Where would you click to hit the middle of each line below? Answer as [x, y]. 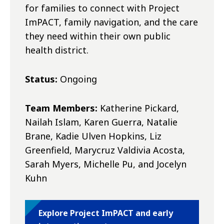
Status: [41, 79]
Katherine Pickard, [138, 108]
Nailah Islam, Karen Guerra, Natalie [101, 122]
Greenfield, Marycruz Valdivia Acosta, [105, 150]
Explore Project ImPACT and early [106, 213]
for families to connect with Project [102, 8]
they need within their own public [98, 36]
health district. [57, 50]
